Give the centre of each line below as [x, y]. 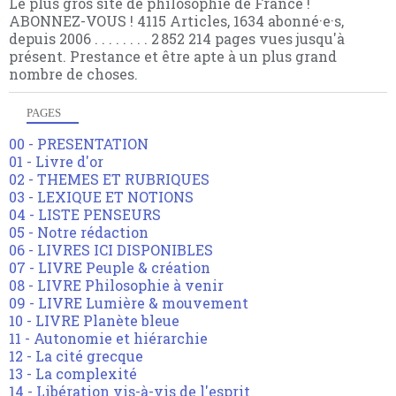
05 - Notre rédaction [79, 232]
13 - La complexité [73, 374]
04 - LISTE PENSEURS [85, 215]
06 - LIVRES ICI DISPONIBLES [111, 250]
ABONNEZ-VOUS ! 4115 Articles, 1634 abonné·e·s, [176, 21]
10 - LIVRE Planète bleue [94, 321]
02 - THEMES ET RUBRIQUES [109, 179]
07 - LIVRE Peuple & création [110, 268]
